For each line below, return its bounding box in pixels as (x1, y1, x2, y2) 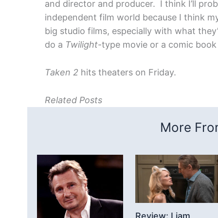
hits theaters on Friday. (81, 67, 176, 78)
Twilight (65, 39, 98, 50)
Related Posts (45, 94, 102, 105)
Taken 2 (45, 67, 81, 78)
